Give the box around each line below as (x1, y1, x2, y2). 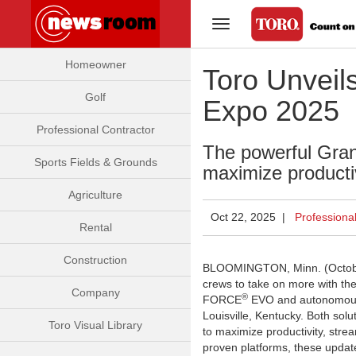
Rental (79, 221, 112, 234)
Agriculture (68, 188, 122, 201)
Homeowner (64, 58, 126, 71)
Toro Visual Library (48, 319, 142, 331)
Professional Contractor (36, 123, 155, 136)
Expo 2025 (203, 95, 339, 127)
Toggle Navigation (220, 19, 310, 32)
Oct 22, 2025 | (211, 211, 295, 223)
